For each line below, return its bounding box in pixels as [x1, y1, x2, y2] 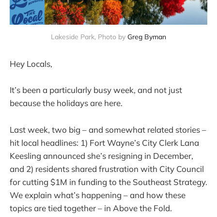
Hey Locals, [10, 59, 52, 69]
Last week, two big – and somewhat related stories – [10, 124, 206, 135]
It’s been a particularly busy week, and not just [10, 85, 182, 95]
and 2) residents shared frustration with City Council [10, 163, 204, 174]
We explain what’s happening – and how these [10, 189, 186, 200]
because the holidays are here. [10, 98, 123, 108]
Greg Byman [127, 32, 166, 42]
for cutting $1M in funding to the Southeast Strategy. [10, 176, 207, 187]
